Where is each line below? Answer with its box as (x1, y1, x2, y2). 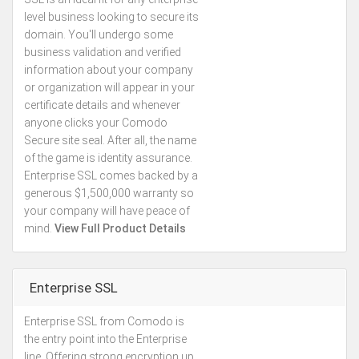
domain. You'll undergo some (24, 28, 173, 41)
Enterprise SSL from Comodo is (24, 315, 184, 328)
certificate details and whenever (24, 99, 180, 111)
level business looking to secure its (24, 10, 199, 23)
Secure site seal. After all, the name (24, 134, 196, 147)
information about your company (24, 63, 193, 76)
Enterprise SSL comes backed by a (24, 169, 198, 182)
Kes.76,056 (248, 324, 311, 339)
